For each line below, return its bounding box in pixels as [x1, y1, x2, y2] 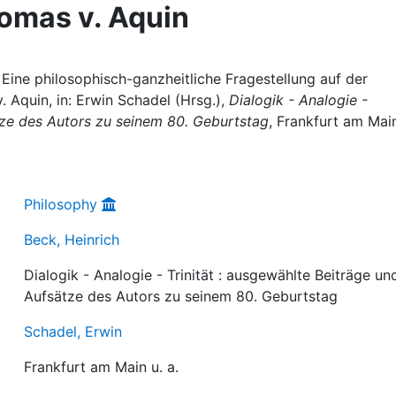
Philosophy [24, 195, 98, 213]
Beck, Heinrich [24, 231, 120, 248]
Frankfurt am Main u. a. [24, 358, 179, 376]
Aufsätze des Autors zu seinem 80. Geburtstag [24, 287, 339, 305]
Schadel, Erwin [24, 323, 123, 340]
